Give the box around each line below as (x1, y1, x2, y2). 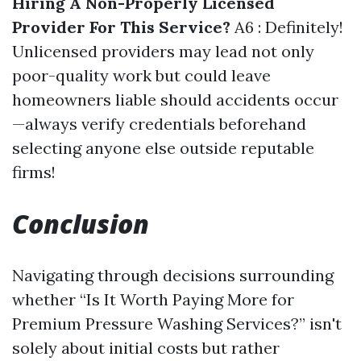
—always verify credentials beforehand (12, 114, 306, 134)
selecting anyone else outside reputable (12, 138, 314, 158)
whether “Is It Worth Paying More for (12, 289, 294, 309)
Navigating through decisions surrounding (12, 265, 334, 285)
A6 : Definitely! (230, 17, 343, 37)
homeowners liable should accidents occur (12, 89, 338, 110)
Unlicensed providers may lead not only (12, 41, 314, 61)
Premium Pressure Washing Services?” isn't (12, 313, 342, 334)
